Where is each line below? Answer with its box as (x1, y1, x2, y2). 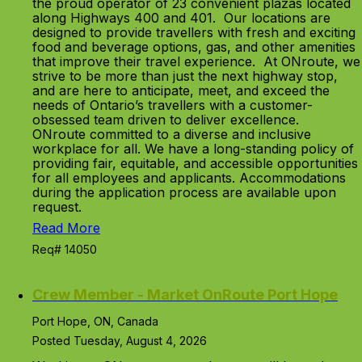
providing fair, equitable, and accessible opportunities (32, 155, 358, 171)
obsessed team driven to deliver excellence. (32, 112, 307, 128)
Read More (32, 220, 100, 236)
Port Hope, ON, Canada (32, 314, 158, 328)
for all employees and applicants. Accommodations (32, 170, 346, 186)
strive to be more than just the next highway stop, (32, 68, 338, 84)
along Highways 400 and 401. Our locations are (32, 10, 330, 26)
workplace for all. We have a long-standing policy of (32, 141, 354, 157)
